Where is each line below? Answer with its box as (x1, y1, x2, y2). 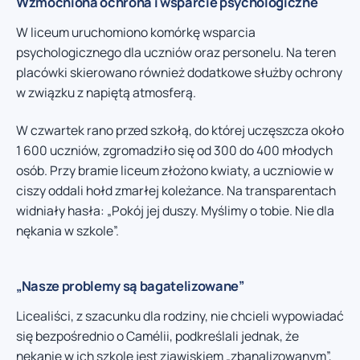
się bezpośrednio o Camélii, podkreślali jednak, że (16, 327, 299, 346)
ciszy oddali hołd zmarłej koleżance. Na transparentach (16, 182, 336, 200)
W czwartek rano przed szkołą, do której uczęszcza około (16, 121, 344, 140)
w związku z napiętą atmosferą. (16, 83, 196, 101)
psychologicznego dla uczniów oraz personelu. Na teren (16, 43, 336, 61)
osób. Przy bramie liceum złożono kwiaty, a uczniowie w (16, 162, 333, 180)
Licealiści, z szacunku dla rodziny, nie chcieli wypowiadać (16, 307, 344, 325)
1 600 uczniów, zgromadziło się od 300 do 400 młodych (16, 141, 333, 160)
